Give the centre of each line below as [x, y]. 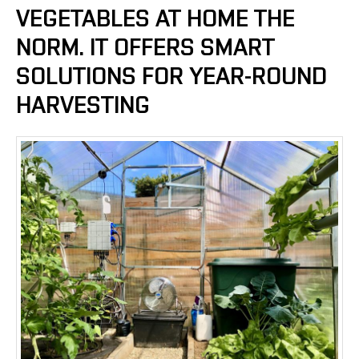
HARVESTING [83, 106]
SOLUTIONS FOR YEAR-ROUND [171, 77]
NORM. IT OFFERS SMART [145, 48]
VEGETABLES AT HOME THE [155, 19]
